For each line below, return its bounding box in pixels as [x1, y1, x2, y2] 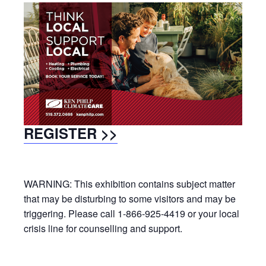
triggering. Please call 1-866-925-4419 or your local [24, 206, 239, 220]
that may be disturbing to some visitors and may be [24, 191, 236, 205]
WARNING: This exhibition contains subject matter [24, 176, 235, 191]
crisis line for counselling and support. [24, 221, 185, 235]
